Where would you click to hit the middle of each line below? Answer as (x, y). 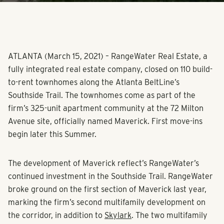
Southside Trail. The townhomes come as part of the (102, 95)
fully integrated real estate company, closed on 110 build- (110, 69)
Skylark (118, 215)
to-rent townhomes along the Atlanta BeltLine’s (94, 82)
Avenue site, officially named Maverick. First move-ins (105, 121)
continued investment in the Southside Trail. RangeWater (110, 176)
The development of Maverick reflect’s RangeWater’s (103, 163)
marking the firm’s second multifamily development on (107, 202)
